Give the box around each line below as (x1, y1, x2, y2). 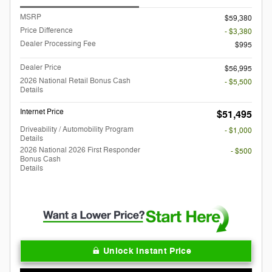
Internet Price (20, 107, 64, 117)
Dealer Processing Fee (20, 38, 96, 49)
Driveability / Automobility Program (20, 124, 134, 134)
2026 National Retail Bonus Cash (20, 75, 131, 86)
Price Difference (20, 25, 73, 35)
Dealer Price (20, 62, 61, 72)
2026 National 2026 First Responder (20, 144, 140, 155)
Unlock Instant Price (103, 245, 191, 257)
